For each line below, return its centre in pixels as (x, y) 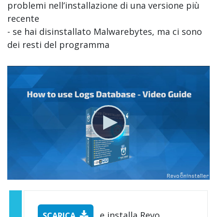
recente (23, 18)
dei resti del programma (58, 44)
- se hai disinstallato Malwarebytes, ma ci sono (105, 31)
